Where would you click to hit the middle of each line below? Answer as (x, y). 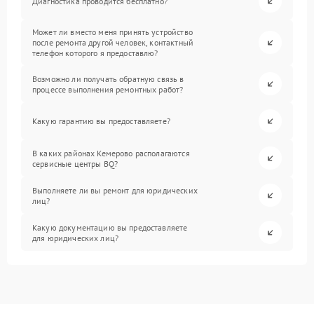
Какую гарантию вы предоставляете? (101, 121)
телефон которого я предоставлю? (95, 53)
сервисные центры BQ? (75, 163)
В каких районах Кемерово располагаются (111, 153)
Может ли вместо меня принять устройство (112, 32)
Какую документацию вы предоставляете (110, 227)
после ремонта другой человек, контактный (113, 42)
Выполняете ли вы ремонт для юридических (115, 190)
